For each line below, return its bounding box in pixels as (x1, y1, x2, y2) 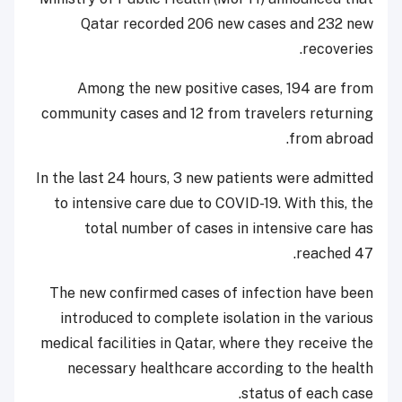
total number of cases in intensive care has (84, 219, 373, 237)
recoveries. (302, 39, 373, 57)
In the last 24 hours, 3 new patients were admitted (36, 169, 373, 187)
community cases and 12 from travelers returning (41, 104, 373, 122)
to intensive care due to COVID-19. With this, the (54, 194, 373, 212)
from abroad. (289, 129, 373, 147)
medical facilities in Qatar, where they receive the (40, 334, 373, 352)
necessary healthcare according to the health (67, 359, 373, 377)
